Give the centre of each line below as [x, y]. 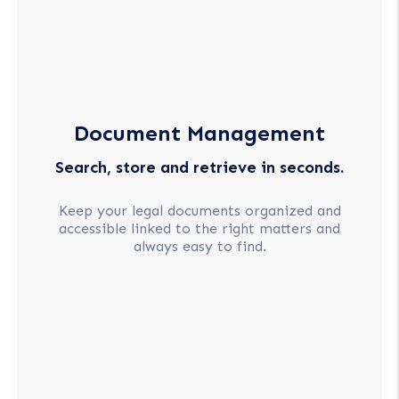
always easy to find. [199, 247]
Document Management [199, 133]
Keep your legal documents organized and [199, 211]
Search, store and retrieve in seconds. [199, 167]
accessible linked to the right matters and [199, 229]
